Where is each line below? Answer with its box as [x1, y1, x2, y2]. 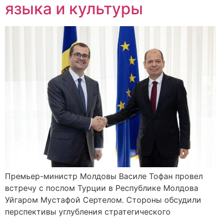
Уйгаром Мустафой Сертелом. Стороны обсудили [5, 194, 201, 205]
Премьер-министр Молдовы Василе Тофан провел [5, 171, 203, 181]
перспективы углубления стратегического [5, 206, 171, 217]
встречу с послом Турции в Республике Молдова [5, 183, 198, 193]
